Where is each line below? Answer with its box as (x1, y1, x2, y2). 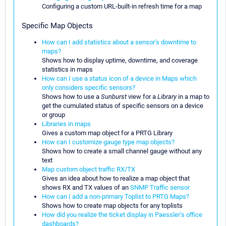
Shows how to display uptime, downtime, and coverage (42, 56, 198, 64)
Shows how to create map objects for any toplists (42, 201, 183, 209)
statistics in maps (42, 65, 93, 73)
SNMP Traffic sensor (130, 183, 190, 191)
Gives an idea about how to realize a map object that (42, 174, 190, 182)
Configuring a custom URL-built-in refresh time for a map (42, 2, 202, 10)
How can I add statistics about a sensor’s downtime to (42, 38, 196, 46)
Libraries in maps (42, 120, 91, 128)
